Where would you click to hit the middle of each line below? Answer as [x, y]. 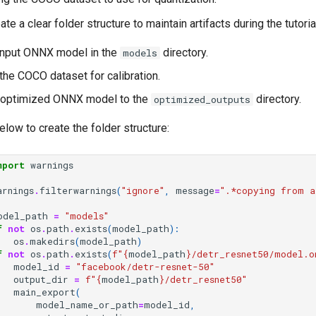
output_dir [41, 279]
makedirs [52, 241]
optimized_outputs [202, 99]
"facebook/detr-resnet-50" [145, 267]
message [195, 190]
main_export [44, 292]
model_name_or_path [87, 305]
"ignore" [143, 190]
